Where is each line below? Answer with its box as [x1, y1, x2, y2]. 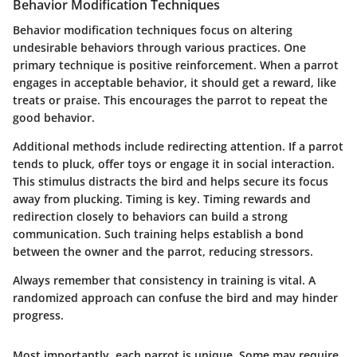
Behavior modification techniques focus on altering [13, 22, 292, 37]
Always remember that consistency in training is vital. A [13, 272, 316, 288]
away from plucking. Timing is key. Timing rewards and [13, 190, 311, 206]
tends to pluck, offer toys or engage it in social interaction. [13, 155, 335, 171]
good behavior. [13, 109, 95, 125]
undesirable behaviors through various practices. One [13, 39, 306, 55]
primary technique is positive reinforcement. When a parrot [13, 57, 339, 73]
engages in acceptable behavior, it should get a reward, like [13, 74, 336, 90]
